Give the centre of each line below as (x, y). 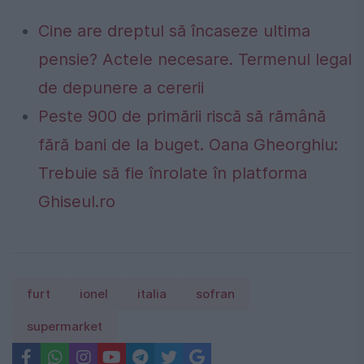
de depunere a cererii (121, 88)
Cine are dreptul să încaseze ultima (174, 31)
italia (152, 295)
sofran (215, 295)
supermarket (65, 327)
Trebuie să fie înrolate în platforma (173, 173)
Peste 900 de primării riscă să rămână (182, 117)
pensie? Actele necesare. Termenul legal (195, 60)
